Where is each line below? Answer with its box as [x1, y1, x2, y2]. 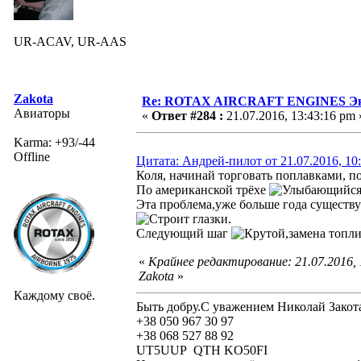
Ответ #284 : [151, 108, 223, 122]
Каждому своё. [14, 288, 95, 302]
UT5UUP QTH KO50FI [136, 342, 268, 357]
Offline [14, 149, 50, 164]
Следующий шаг [136, 226, 231, 240]
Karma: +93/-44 [14, 135, 95, 149]
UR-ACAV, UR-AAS [14, 34, 127, 48]
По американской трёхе [136, 182, 269, 197]
